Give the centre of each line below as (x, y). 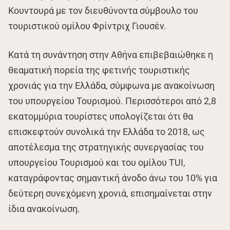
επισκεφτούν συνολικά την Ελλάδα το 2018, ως (107, 132)
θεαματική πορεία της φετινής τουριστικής (99, 70)
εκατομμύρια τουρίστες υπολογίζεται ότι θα (101, 117)
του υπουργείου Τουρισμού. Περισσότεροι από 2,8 (112, 101)
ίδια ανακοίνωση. (44, 209)
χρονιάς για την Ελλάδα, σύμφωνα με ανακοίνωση (111, 86)
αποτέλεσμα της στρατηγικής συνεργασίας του (106, 147)
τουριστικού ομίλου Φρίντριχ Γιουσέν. (87, 26)
